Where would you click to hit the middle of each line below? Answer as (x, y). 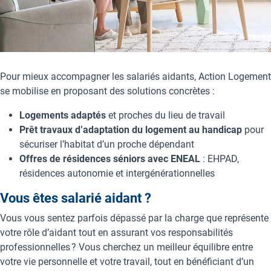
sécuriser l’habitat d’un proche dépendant (108, 144)
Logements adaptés (63, 115)
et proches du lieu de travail (167, 115)
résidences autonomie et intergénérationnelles (117, 173)
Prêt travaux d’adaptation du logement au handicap (131, 129)
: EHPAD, (221, 158)
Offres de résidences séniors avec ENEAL (111, 158)
